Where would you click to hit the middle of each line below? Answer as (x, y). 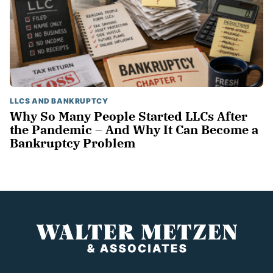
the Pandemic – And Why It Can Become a (134, 129)
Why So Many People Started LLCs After (129, 116)
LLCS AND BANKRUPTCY (59, 101)
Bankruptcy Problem (73, 143)
